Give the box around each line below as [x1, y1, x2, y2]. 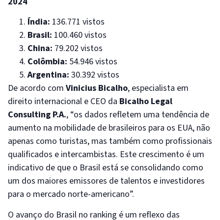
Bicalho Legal [119, 95, 172, 108]
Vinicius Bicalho [66, 82, 128, 95]
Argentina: [27, 69, 69, 82]
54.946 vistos [67, 55, 117, 68]
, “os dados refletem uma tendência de [66, 109, 209, 121]
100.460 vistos [52, 29, 107, 42]
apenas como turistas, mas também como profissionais [8, 135, 212, 148]
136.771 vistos [50, 16, 105, 28]
